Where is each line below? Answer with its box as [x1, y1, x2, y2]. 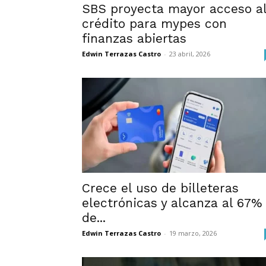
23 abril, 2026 [169, 49, 210, 58]
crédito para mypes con [82, 16, 227, 31]
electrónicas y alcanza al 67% [82, 195, 262, 210]
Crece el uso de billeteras [82, 180, 239, 195]
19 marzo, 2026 [169, 229, 217, 237]
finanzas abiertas [82, 31, 186, 46]
